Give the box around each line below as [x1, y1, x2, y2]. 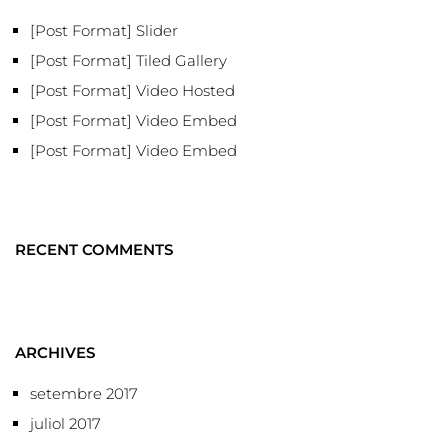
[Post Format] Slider [30, 20, 178, 40]
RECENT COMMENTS [15, 239, 173, 259]
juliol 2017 [30, 414, 101, 433]
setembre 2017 [30, 384, 138, 403]
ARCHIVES [15, 342, 95, 362]
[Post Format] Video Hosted [30, 80, 235, 100]
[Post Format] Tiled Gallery [30, 50, 227, 70]
